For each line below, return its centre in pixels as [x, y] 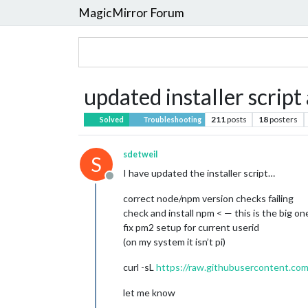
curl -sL [140, 267]
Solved [111, 120]
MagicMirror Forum [131, 12]
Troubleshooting [171, 120]
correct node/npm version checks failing [208, 198]
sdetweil [140, 154]
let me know [149, 293]
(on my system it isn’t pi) [174, 242]
